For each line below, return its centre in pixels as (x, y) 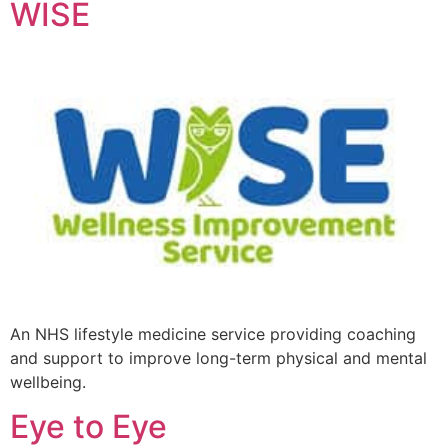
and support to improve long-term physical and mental (218, 358)
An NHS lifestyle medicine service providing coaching (213, 334)
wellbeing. (48, 382)
